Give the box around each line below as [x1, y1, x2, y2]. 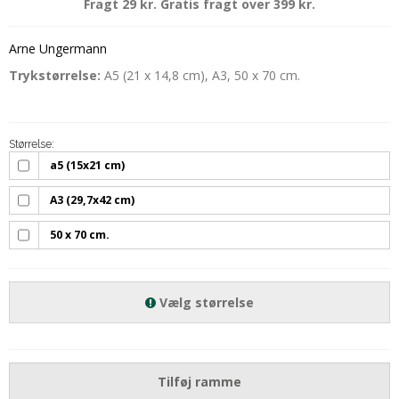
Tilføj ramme [158, 373, 241, 391]
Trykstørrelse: [9, 67, 101, 85]
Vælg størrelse [156, 294, 254, 312]
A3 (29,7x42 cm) [50, 192, 135, 208]
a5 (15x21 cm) [50, 158, 126, 174]
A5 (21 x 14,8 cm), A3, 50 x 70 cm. [101, 67, 300, 85]
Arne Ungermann [9, 39, 107, 57]
